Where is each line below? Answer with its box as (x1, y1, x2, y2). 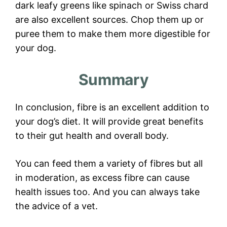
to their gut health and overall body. (15, 130, 169, 141)
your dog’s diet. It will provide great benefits (15, 116, 203, 127)
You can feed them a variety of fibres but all (15, 158, 203, 169)
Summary (78, 70, 149, 89)
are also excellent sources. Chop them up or (15, 14, 204, 25)
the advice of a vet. (15, 201, 98, 212)
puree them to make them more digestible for (15, 28, 210, 40)
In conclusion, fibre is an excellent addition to (15, 102, 209, 113)
